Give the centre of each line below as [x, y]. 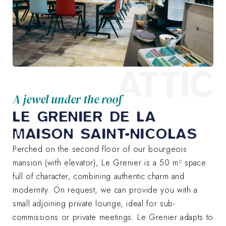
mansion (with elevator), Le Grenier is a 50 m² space [109, 162]
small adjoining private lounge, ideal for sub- [94, 203]
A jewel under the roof [67, 99]
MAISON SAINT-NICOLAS [105, 133]
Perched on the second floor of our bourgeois [100, 149]
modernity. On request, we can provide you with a [105, 190]
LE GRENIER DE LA [84, 116]
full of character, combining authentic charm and [99, 176]
